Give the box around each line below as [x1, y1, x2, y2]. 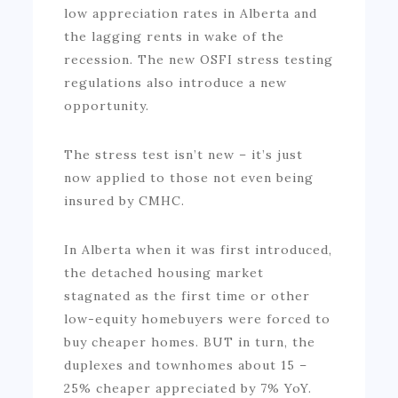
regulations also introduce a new [64, 74, 288, 91]
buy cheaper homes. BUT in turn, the [64, 333, 316, 350]
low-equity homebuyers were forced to [64, 310, 331, 327]
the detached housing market [64, 264, 265, 281]
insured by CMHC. [64, 192, 186, 209]
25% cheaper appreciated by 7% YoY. [64, 379, 313, 396]
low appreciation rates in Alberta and [64, 4, 318, 21]
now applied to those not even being [64, 169, 314, 186]
